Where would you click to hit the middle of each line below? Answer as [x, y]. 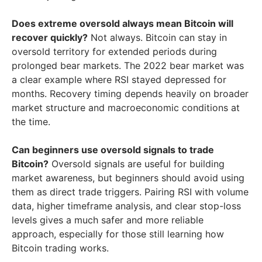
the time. [31, 121]
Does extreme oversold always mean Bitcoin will [123, 23]
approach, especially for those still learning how [118, 234]
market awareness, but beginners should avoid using [128, 177]
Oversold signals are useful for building [137, 163]
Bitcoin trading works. [60, 248]
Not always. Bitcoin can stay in [157, 37]
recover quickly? [50, 37]
